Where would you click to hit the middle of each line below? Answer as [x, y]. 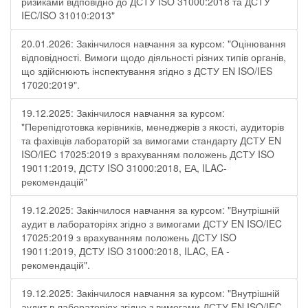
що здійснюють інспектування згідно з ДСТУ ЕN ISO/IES [147, 71]
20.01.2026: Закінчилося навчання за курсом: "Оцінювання [154, 43]
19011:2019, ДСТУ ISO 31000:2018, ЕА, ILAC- [124, 168]
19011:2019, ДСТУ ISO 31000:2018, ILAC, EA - [125, 251]
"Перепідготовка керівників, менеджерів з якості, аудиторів [153, 126]
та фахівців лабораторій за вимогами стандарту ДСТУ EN [151, 140]
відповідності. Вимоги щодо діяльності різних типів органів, [154, 57]
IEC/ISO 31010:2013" [68, 15]
